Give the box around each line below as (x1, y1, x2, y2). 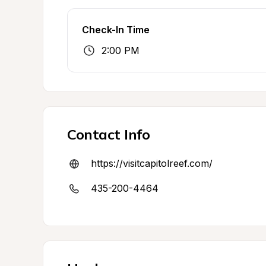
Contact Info (67, 125, 150, 143)
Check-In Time (82, 24, 150, 36)
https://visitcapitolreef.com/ (91, 157, 213, 169)
